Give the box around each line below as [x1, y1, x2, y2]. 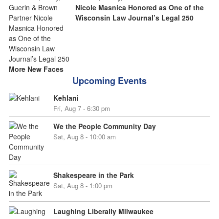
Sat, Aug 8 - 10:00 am [53, 132, 116, 142]
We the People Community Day [53, 121, 156, 131]
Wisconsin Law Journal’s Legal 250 [75, 13, 194, 23]
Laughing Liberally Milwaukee [53, 206, 153, 217]
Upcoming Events [72, 74, 147, 88]
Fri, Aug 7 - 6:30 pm [53, 104, 110, 113]
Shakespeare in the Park [53, 170, 134, 180]
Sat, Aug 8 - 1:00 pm [53, 181, 112, 191]
